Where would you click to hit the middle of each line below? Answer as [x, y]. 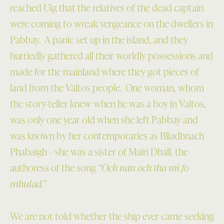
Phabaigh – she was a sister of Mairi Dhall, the [99, 152]
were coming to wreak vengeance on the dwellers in [111, 24]
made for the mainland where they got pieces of [104, 72]
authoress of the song [54, 168]
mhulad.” [28, 184]
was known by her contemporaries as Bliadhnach [107, 136]
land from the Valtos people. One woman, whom [107, 88]
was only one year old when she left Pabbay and [104, 120]
